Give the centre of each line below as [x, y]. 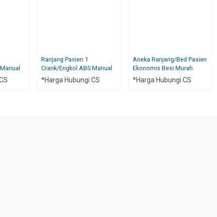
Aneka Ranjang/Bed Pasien [170, 59]
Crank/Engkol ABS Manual [77, 68]
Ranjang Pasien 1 [64, 59]
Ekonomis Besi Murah [163, 68]
